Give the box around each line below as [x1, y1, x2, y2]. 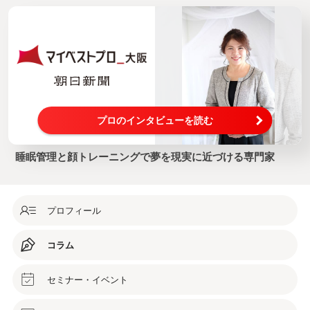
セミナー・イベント [47, 273, 128, 286]
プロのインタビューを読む [97, 115, 213, 127]
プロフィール [47, 203, 101, 217]
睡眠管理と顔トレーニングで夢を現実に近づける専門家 [15, 149, 275, 165]
